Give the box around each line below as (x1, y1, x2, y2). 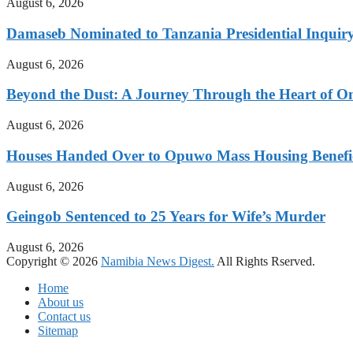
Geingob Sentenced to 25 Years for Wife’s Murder (6, 208, 325, 225)
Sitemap (38, 323, 78, 337)
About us (38, 295, 84, 309)
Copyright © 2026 (6, 254, 101, 268)
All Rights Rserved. (214, 254, 315, 268)
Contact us (38, 309, 91, 323)
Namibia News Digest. (101, 254, 214, 268)
